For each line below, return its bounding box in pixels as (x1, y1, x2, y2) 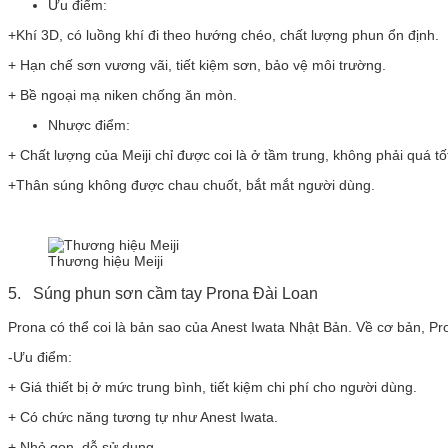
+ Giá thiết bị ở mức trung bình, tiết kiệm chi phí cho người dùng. (8, 378, 417, 395)
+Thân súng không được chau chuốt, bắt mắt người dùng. (8, 176, 375, 193)
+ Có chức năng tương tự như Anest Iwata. (8, 408, 278, 425)
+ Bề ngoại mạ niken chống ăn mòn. (8, 86, 237, 103)
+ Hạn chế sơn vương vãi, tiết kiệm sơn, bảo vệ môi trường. (8, 56, 386, 73)
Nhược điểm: (48, 116, 130, 133)
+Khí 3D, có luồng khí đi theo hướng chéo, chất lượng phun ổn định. (8, 26, 439, 43)
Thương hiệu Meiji (48, 252, 163, 269)
